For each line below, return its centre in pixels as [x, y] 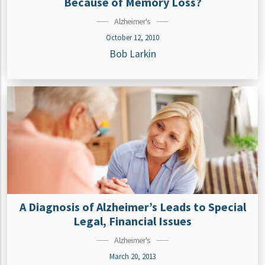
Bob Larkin [132, 54]
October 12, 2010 [132, 38]
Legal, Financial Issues [132, 221]
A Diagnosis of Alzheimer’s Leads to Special [132, 207]
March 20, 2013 [132, 256]
